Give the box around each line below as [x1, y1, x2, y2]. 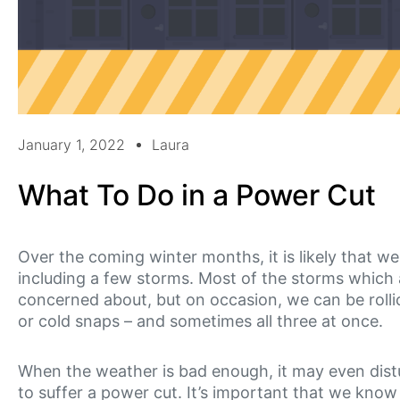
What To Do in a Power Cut [18, 178, 376, 213]
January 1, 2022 [18, 136, 125, 154]
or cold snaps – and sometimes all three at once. [18, 312, 387, 331]
